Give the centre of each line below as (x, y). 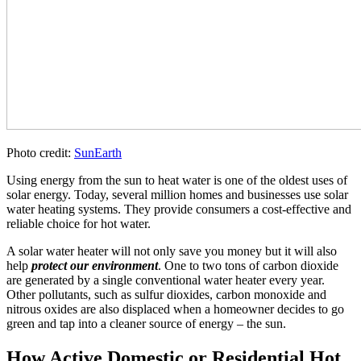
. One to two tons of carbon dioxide (248, 265)
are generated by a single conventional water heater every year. (166, 280)
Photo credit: (40, 152)
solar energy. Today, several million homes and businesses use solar (177, 194)
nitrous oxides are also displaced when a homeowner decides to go (175, 309)
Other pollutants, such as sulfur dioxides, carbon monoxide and (166, 294)
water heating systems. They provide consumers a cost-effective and (179, 209)
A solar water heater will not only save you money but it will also (172, 251)
